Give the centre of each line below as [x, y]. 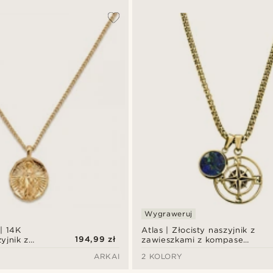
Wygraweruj [168, 214]
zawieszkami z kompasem [197, 240]
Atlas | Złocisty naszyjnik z [198, 230]
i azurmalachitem [178, 250]
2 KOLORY [162, 257]
